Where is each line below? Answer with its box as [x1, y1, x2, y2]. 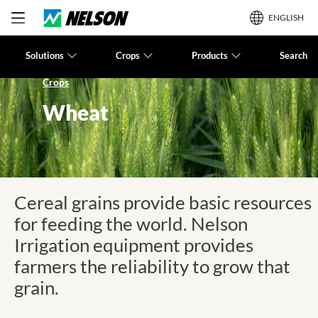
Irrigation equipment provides [14, 234, 253, 256]
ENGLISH [268, 12, 304, 23]
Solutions [26, 50, 65, 62]
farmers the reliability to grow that [14, 256, 290, 277]
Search [279, 50, 307, 62]
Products [191, 50, 228, 62]
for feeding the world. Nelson [14, 213, 248, 234]
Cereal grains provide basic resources [14, 192, 312, 213]
